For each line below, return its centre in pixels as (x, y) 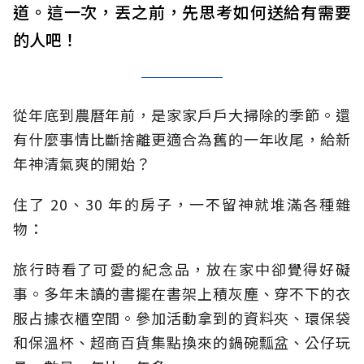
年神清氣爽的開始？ (82, 164)
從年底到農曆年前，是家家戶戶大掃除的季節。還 (182, 115)
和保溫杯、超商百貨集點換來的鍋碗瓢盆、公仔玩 (182, 342)
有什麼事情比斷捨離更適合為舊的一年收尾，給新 (182, 139)
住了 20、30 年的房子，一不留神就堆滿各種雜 (182, 204)
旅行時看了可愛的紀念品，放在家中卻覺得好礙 (182, 269)
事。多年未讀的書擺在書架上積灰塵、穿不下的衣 (182, 294)
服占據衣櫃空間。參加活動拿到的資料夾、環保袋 (182, 318)
